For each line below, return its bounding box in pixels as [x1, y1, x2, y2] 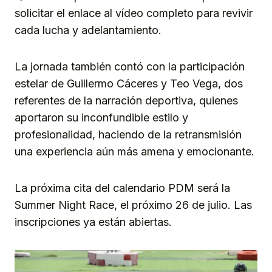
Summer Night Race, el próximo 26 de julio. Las [15, 198, 252, 211]
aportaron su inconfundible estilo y [15, 110, 188, 124]
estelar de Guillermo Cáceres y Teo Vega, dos [15, 76, 243, 90]
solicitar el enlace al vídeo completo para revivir [15, 6, 253, 19]
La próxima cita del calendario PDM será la [15, 181, 230, 194]
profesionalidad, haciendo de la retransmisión [15, 127, 242, 141]
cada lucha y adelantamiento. [15, 23, 161, 36]
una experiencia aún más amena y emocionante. [15, 144, 254, 158]
